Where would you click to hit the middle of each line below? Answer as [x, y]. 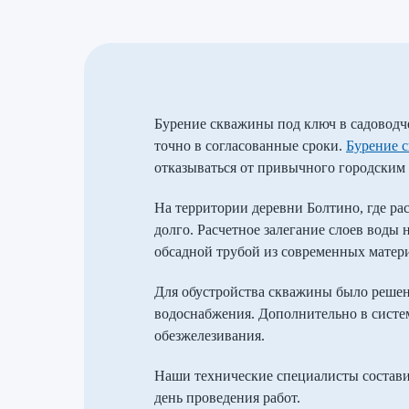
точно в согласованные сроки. [250, 146]
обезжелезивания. [210, 336]
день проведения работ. [227, 398]
